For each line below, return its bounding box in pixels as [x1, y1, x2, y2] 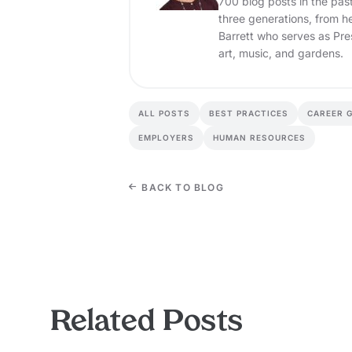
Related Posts [50, 309, 243, 338]
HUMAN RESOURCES [213, 133, 306, 143]
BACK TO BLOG [138, 181, 224, 194]
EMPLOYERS [138, 133, 194, 143]
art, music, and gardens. [218, 46, 343, 60]
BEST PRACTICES [209, 108, 288, 119]
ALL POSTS [138, 108, 190, 119]
